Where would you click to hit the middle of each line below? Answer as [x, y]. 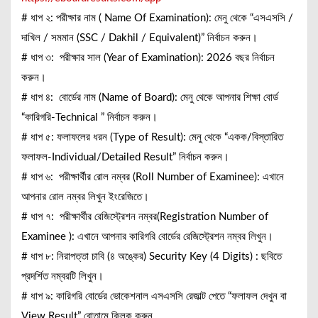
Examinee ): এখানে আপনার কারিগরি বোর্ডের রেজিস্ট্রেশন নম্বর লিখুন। [147, 236]
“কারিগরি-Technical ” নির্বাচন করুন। [89, 117]
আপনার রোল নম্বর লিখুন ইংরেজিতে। [85, 197]
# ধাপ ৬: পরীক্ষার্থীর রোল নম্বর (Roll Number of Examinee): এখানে [153, 177]
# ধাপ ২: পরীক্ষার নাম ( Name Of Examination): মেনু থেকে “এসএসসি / [157, 18]
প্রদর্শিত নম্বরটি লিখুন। [62, 276]
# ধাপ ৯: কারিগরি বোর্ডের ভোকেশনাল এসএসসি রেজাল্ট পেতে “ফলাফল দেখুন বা [154, 296]
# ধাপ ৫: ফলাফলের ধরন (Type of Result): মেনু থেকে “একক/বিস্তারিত [152, 137]
